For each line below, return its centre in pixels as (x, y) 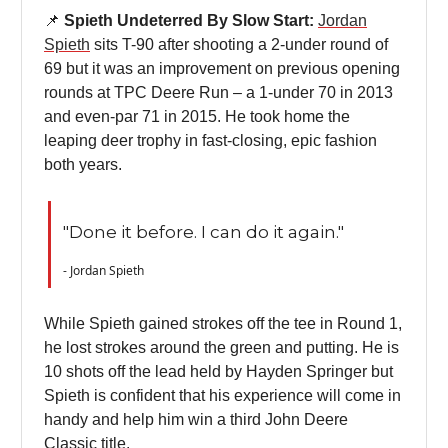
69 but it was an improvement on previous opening (222, 68)
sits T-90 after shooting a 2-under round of (239, 44)
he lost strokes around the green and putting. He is (221, 347)
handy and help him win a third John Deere (196, 419)
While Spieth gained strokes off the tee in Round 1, (223, 323)
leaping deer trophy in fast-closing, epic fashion (210, 140)
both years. (83, 164)
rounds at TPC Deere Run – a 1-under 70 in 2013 (218, 92)
